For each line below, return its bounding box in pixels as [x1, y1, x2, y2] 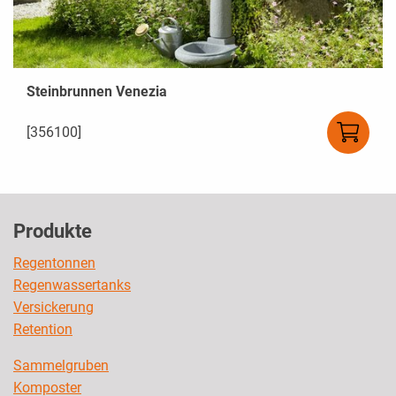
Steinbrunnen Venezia [27, 83, 167, 101]
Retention [13, 321, 72, 339]
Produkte [13, 220, 92, 243]
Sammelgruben [13, 357, 109, 375]
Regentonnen [13, 255, 95, 272]
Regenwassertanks [13, 277, 131, 294]
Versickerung [13, 299, 94, 316]
